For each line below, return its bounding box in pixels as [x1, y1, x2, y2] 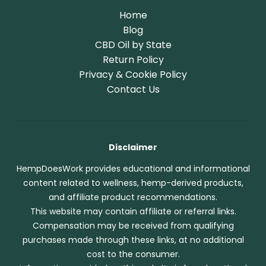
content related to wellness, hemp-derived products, [23, 177, 243, 189]
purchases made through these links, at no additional [22, 234, 244, 246]
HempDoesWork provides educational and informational [16, 163, 250, 175]
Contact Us [106, 82, 160, 96]
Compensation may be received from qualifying [32, 220, 234, 232]
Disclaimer [109, 141, 157, 153]
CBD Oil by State [94, 37, 172, 52]
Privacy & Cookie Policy [79, 67, 187, 81]
